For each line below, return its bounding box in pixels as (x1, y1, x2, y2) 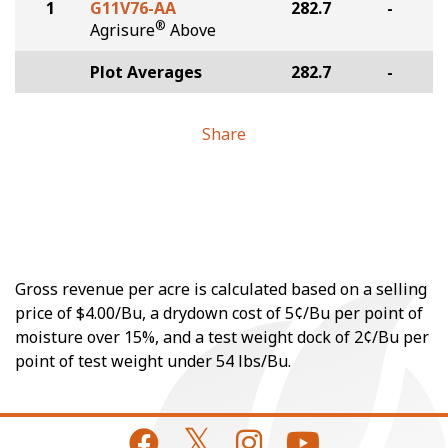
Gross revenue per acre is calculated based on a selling (15, 278, 427, 300)
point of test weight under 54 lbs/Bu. (15, 350, 291, 372)
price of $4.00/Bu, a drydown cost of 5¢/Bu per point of (15, 302, 423, 324)
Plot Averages (90, 61, 202, 83)
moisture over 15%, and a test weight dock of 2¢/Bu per (15, 326, 429, 348)
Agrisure (90, 19, 155, 41)
